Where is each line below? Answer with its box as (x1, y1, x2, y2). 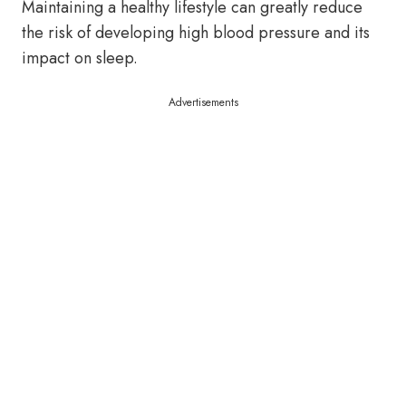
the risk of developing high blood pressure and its (22, 21, 370, 44)
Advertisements (168, 94, 238, 111)
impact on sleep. (22, 46, 138, 70)
